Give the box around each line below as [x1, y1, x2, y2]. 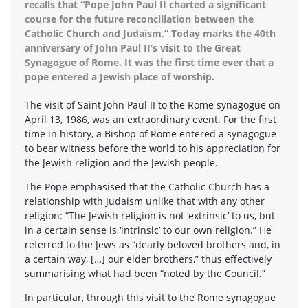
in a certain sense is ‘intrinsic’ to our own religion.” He [25, 223, 272, 236]
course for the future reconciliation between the [25, 12, 254, 25]
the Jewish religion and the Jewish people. [25, 155, 218, 169]
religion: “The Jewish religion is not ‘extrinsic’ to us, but [25, 208, 275, 222]
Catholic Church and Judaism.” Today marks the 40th [25, 26, 276, 40]
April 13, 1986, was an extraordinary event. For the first [25, 112, 276, 126]
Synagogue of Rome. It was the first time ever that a [25, 55, 274, 69]
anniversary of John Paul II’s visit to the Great [25, 41, 241, 54]
